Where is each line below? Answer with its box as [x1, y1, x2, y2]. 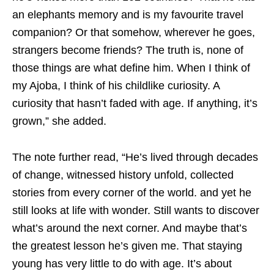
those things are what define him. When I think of [12, 62, 250, 74]
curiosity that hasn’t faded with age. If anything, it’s [12, 97, 257, 109]
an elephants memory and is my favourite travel [12, 9, 243, 21]
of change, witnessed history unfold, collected [12, 169, 234, 181]
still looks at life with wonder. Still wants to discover [12, 204, 259, 217]
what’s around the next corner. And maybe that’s [12, 222, 247, 234]
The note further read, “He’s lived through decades [12, 151, 258, 163]
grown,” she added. [12, 115, 106, 127]
